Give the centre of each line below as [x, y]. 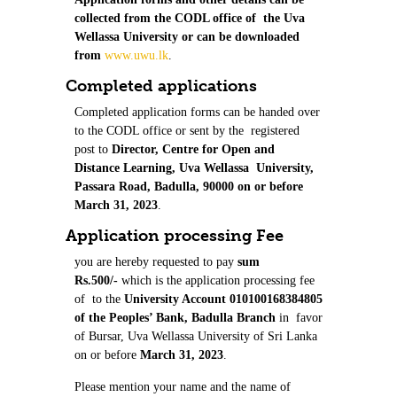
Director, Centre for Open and [193, 149]
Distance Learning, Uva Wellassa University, [194, 167]
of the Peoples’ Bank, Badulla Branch [175, 317]
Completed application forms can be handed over [197, 112]
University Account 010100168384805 [223, 299]
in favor [299, 317]
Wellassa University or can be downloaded [187, 36]
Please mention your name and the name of [183, 386]
